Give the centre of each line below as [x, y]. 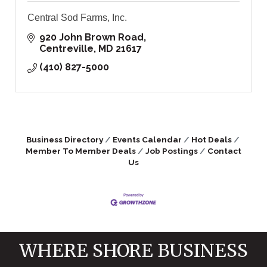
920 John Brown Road [91, 38]
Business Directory [64, 140]
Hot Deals [211, 140]
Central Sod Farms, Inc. [77, 18]
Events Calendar [147, 140]
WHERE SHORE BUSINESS [133, 250]
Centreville [66, 49]
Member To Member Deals [81, 151]
